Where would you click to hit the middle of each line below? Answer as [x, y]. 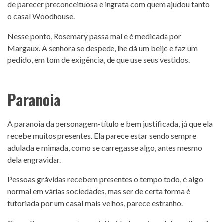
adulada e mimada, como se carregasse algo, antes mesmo [105, 147]
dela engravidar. [34, 159]
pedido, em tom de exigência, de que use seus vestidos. [99, 59]
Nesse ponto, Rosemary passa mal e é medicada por [94, 36]
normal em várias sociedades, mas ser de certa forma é [99, 191]
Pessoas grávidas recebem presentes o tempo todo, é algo [105, 179]
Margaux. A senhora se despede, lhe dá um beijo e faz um [103, 48]
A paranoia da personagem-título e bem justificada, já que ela [110, 123]
